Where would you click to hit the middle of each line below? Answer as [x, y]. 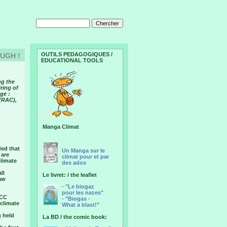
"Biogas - [78, 199]
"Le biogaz [80, 186]
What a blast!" [81, 205]
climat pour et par [85, 157]
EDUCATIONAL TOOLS [72, 60]
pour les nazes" [83, 193]
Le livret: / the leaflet [70, 175]
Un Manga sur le [83, 150]
